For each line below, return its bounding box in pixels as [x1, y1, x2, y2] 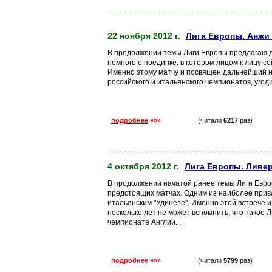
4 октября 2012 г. [107, 161, 179, 171]
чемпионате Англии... [107, 218, 181, 226]
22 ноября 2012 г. [107, 31, 180, 41]
